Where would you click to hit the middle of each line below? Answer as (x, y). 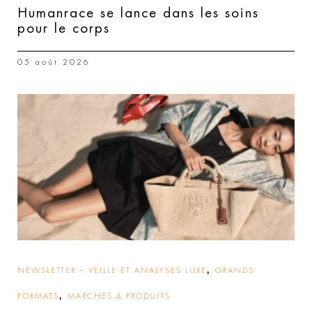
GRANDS (235, 270)
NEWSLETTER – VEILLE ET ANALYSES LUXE (112, 270)
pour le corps (64, 28)
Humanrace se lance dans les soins (138, 13)
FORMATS (38, 296)
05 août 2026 (54, 62)
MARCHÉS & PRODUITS (119, 296)
